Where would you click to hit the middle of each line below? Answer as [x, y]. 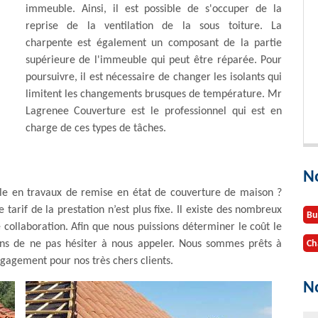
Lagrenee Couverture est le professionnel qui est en [154, 111]
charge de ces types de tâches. [95, 128]
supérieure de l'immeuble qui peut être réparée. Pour [154, 60]
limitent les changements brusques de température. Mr [154, 94]
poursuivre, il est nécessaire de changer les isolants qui [154, 77]
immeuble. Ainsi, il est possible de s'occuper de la [154, 9]
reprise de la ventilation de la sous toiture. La [154, 26]
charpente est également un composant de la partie [154, 43]
